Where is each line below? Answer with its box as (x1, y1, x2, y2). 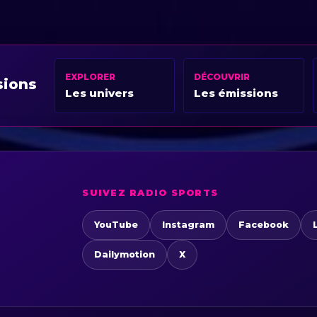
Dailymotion (94, 249, 156, 260)
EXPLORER (64, 71, 115, 82)
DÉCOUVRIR (194, 71, 250, 82)
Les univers (64, 86, 134, 100)
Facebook (238, 219, 289, 231)
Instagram (162, 219, 215, 231)
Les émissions (194, 86, 279, 100)
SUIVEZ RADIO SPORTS (82, 188, 219, 199)
